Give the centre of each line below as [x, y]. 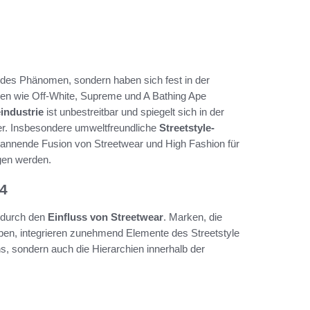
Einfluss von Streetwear [106, 217]
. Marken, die [193, 217]
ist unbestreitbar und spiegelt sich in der [134, 111]
